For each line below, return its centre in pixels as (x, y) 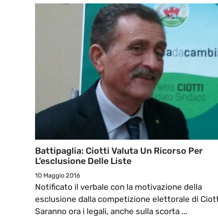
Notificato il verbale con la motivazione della (118, 187)
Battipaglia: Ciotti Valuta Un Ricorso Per (119, 151)
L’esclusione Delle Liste (83, 161)
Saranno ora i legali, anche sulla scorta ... (111, 211)
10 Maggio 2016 (58, 176)
